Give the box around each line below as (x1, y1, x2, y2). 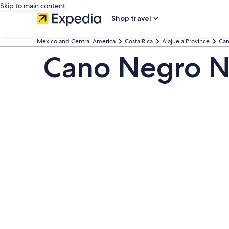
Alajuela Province (162, 37, 210, 45)
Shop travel (111, 14, 151, 23)
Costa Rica (125, 37, 153, 45)
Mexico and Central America (37, 37, 116, 45)
